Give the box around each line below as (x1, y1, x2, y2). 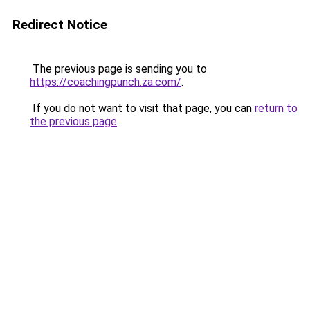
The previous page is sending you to (30, 62, 207, 75)
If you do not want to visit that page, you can (30, 102, 255, 115)
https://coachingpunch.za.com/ (30, 75, 181, 89)
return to (255, 102, 298, 115)
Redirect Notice (12, 17, 107, 33)
